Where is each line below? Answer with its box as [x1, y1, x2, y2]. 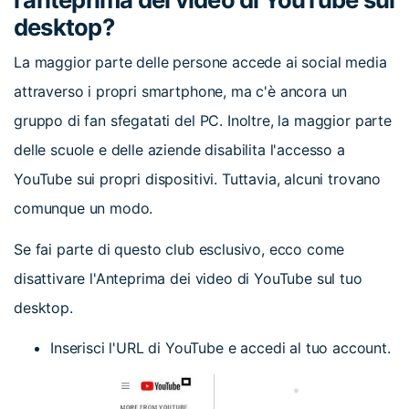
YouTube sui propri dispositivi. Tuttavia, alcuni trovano [14, 169, 382, 188]
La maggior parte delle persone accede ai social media [14, 52, 387, 71]
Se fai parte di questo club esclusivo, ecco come [14, 239, 345, 258]
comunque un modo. [14, 198, 153, 217]
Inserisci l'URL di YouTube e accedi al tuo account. [50, 339, 391, 358]
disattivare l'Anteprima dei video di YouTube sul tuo [14, 268, 362, 288]
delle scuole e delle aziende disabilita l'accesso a [14, 140, 345, 159]
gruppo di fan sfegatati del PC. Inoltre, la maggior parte [14, 110, 392, 130]
